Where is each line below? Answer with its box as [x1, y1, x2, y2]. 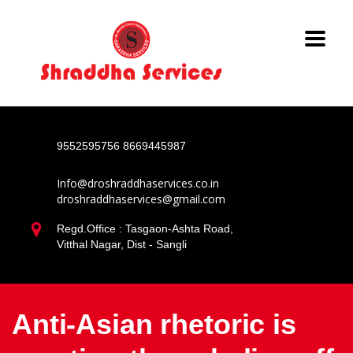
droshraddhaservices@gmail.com [57, 191, 225, 206]
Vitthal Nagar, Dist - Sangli [57, 238, 187, 251]
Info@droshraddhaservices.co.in [57, 176, 219, 191]
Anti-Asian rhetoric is [12, 308, 296, 340]
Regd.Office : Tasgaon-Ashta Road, [57, 222, 233, 235]
